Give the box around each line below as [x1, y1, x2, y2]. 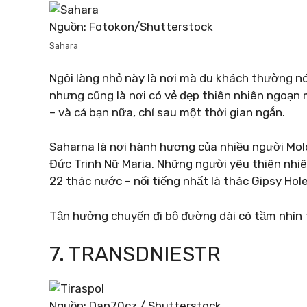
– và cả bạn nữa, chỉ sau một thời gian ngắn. [49, 105, 285, 119]
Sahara [49, 40, 78, 51]
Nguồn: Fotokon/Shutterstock [49, 20, 213, 34]
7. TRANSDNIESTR [49, 242, 221, 267]
